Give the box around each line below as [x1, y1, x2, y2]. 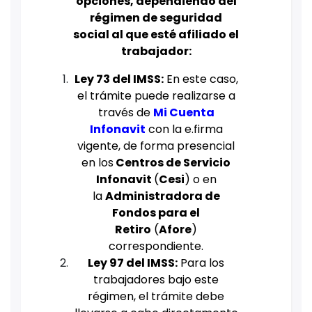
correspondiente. [109, 237, 203, 254]
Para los [178, 254, 224, 271]
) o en [184, 171, 217, 187]
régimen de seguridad [90, 9, 222, 26]
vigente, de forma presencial [77, 137, 235, 154]
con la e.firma [148, 120, 223, 137]
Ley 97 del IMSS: [88, 254, 178, 271]
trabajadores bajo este [93, 271, 219, 288]
